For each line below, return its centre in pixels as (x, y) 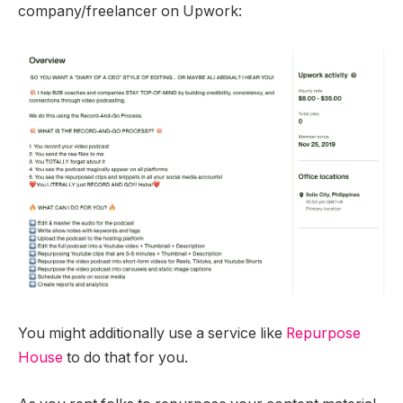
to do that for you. (125, 358)
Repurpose (323, 334)
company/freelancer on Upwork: (130, 11)
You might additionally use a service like (152, 334)
